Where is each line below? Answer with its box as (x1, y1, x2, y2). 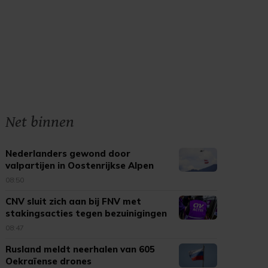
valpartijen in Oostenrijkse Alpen (5, 160, 154, 171)
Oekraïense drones (5, 255, 92, 267)
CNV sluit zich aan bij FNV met (5, 196, 142, 207)
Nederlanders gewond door (5, 148, 131, 159)
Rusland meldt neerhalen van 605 (5, 243, 156, 255)
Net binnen (5, 112, 75, 132)
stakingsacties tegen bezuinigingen (5, 208, 167, 219)
